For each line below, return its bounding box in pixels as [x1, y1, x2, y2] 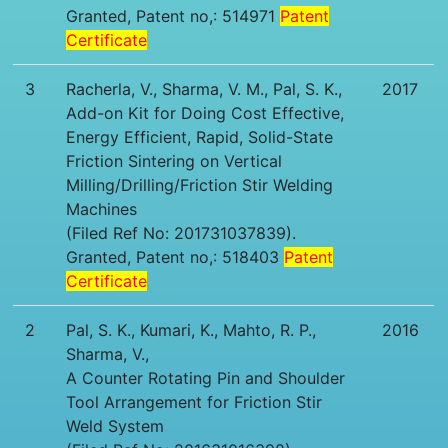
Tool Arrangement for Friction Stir [66, 392, 323, 413]
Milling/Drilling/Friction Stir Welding [66, 175, 334, 196]
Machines [66, 199, 138, 220]
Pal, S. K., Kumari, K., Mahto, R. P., [66, 320, 317, 341]
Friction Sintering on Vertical [66, 151, 283, 172]
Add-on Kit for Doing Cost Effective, [66, 103, 345, 124]
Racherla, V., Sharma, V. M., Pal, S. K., [66, 79, 343, 100]
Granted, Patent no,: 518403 [66, 247, 285, 268]
